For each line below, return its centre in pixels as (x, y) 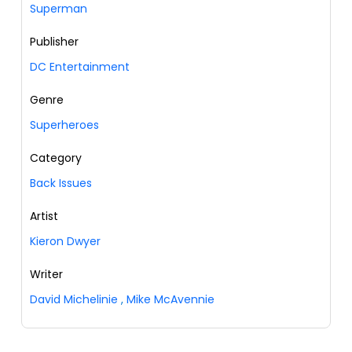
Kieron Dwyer (65, 242)
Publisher (54, 42)
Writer (46, 275)
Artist (44, 216)
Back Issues (61, 183)
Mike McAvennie (170, 300)
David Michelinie (74, 300)
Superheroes (64, 125)
